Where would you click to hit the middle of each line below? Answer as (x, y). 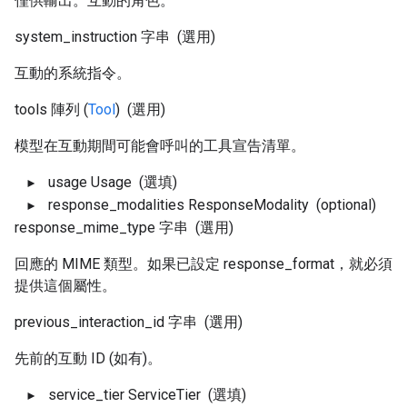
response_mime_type (85, 228)
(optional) (344, 205)
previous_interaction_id (89, 322)
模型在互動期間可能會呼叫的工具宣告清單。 (160, 146)
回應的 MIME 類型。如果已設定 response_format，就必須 (203, 264)
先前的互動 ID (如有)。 (88, 358)
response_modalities (116, 205)
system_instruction (76, 37)
